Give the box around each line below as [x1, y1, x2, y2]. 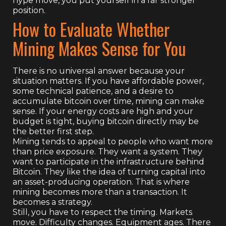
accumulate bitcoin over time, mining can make [13, 96, 204, 106]
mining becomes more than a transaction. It [13, 187, 187, 197]
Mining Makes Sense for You [13, 35, 186, 61]
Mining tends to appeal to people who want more [13, 136, 213, 146]
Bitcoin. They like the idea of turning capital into [13, 166, 205, 177]
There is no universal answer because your [13, 66, 185, 76]
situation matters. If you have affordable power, [13, 76, 204, 86]
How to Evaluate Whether [13, 16, 169, 42]
